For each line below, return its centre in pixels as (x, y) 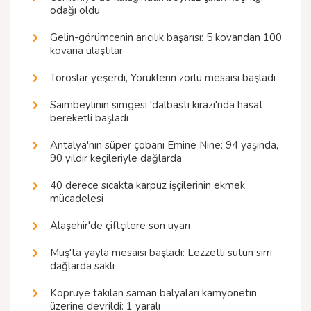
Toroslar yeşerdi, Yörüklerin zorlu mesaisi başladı (163, 78)
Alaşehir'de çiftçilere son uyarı (120, 226)
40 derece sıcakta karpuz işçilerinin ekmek (148, 186)
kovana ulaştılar (86, 51)
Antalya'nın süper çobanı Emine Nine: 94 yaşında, (164, 145)
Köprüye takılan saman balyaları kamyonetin (153, 293)
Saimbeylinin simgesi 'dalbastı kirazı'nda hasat (157, 105)
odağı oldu (75, 11)
